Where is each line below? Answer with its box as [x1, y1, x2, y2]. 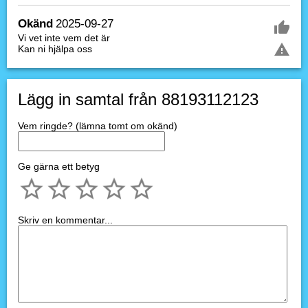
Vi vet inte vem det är [18, 32, 110, 43]
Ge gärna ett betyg [18, 161, 100, 172]
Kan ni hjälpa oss [18, 43, 92, 54]
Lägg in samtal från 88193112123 [18, 90, 258, 109]
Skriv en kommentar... [18, 214, 113, 225]
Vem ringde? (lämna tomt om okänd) [18, 120, 177, 131]
